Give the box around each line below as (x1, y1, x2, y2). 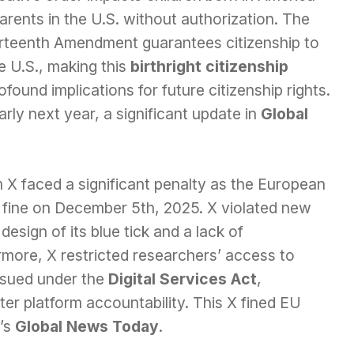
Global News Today (15, 317, 159, 337)
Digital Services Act (108, 269, 257, 289)
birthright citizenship (130, 57, 288, 77)
